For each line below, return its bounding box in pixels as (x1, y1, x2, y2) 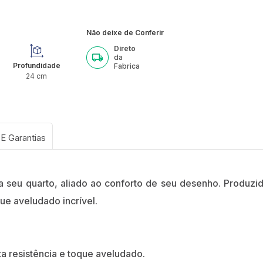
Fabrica (114, 62, 140, 71)
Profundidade (12, 61, 60, 70)
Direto (114, 44, 136, 53)
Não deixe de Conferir (86, 28, 164, 38)
